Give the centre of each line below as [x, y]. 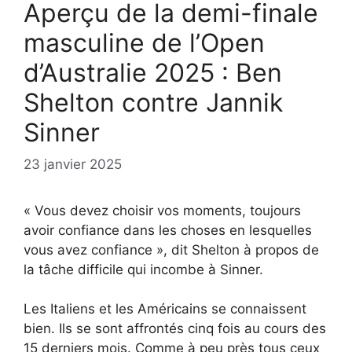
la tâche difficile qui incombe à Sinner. [143, 269]
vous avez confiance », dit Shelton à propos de [171, 249]
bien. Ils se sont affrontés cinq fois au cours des [175, 329]
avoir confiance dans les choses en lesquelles [168, 230]
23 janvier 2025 [73, 164]
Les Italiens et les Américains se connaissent [165, 309]
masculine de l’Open [144, 43]
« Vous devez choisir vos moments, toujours [162, 210]
